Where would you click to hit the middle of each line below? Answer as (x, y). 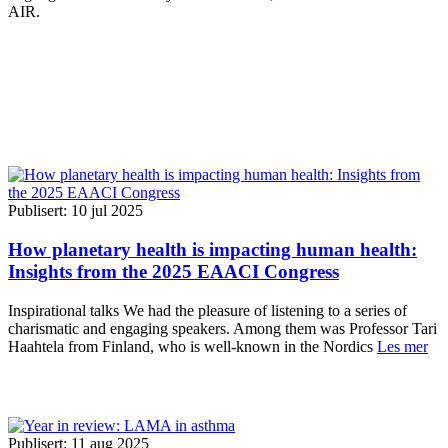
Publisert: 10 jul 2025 (75, 211)
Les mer (402, 346)
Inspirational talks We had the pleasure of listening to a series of (207, 310)
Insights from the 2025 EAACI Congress (173, 272)
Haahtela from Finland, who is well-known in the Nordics (192, 346)
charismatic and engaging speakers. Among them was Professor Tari (222, 328)
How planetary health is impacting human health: (212, 250)
